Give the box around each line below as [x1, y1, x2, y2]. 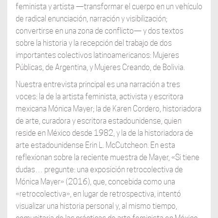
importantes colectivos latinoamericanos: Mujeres [15, 51, 179, 60]
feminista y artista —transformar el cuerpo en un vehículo [15, 2, 202, 12]
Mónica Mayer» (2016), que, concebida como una [15, 177, 175, 187]
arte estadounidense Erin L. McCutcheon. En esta [15, 141, 175, 150]
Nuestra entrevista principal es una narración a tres [15, 80, 180, 90]
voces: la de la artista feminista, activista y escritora [15, 92, 183, 102]
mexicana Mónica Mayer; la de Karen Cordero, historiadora [15, 104, 201, 114]
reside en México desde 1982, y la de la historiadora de [15, 128, 193, 138]
